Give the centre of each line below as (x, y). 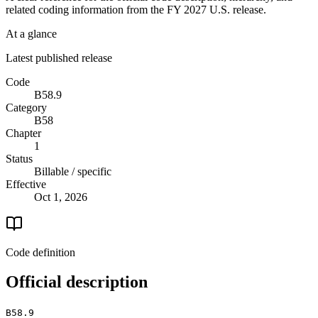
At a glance (31, 33)
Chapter (23, 133)
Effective (26, 184)
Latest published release (59, 57)
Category (26, 107)
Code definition (40, 252)
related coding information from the (86, 9)
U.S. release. (236, 9)
